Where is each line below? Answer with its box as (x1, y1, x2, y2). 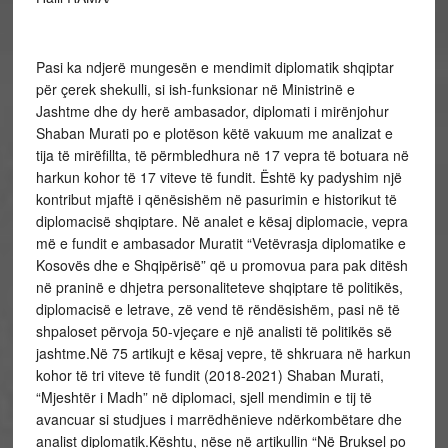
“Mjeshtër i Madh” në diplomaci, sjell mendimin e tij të (35, 386, 372, 407)
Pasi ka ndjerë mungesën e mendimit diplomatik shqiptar (35, 56, 394, 77)
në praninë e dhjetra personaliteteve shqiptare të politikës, (35, 276, 403, 297)
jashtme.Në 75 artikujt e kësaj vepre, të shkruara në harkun (35, 342, 411, 363)
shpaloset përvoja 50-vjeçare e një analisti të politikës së (35, 320, 392, 341)
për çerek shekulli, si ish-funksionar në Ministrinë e (35, 78, 355, 99)
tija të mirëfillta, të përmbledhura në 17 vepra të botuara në (35, 144, 409, 165)
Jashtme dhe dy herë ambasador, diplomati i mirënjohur (35, 100, 389, 121)
